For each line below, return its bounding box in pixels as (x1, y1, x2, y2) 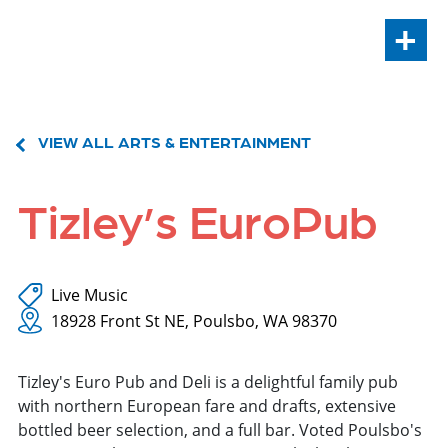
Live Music (51, 284, 128, 305)
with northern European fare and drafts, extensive (18, 395, 396, 417)
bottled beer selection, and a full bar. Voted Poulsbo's (18, 419, 422, 441)
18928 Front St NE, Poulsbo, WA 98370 (51, 309, 337, 331)
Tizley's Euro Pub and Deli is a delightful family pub (18, 371, 398, 393)
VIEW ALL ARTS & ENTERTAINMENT (38, 132, 311, 151)
